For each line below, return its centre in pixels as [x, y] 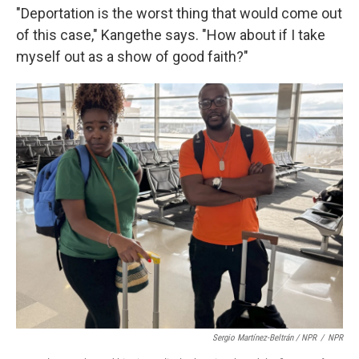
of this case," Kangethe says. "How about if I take [171, 35]
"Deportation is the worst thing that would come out [179, 13]
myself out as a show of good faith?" [132, 56]
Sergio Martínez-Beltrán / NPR [264, 338]
